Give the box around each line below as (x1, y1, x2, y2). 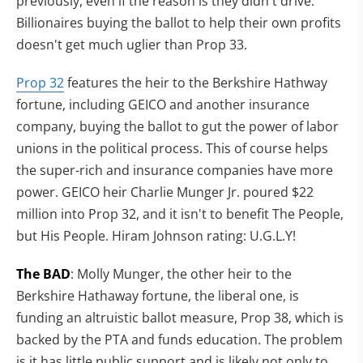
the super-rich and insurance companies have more (16, 160, 333, 179)
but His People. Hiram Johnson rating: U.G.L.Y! (16, 226, 296, 245)
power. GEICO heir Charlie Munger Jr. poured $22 (16, 182, 314, 201)
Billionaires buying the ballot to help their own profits (16, 13, 341, 32)
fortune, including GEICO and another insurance (16, 95, 310, 113)
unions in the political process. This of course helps (16, 139, 328, 157)
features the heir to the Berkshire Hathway (64, 73, 327, 92)
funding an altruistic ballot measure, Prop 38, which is (16, 308, 344, 327)
